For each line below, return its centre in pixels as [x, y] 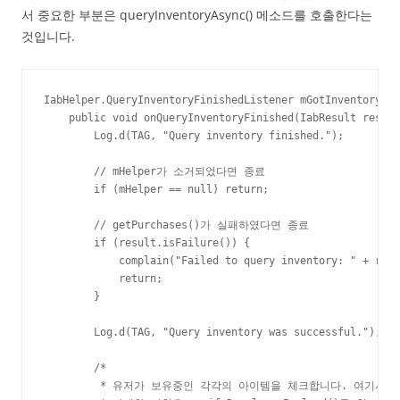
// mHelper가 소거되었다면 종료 [154, 172]
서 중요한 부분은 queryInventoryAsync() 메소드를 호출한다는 [197, 15]
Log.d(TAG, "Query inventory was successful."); [212, 333]
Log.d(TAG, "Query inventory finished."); [194, 136]
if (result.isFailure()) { [147, 243]
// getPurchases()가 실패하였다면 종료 [176, 225]
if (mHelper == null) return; [156, 190]
